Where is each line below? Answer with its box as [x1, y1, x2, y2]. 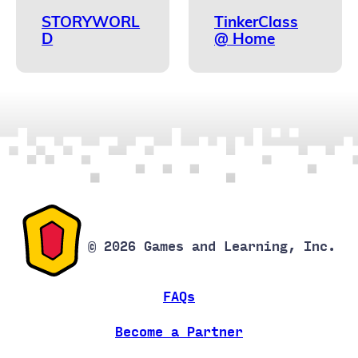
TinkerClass [214, 11, 298, 31]
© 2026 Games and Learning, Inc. [88, 238, 336, 254]
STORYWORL [42, 11, 141, 31]
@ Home [214, 28, 275, 48]
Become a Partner [115, 324, 243, 340]
